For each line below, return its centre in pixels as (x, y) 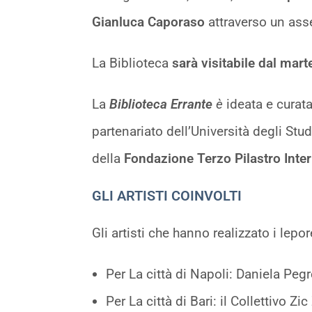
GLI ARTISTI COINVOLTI (167, 195)
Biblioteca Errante (163, 104)
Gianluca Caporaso (148, 22)
